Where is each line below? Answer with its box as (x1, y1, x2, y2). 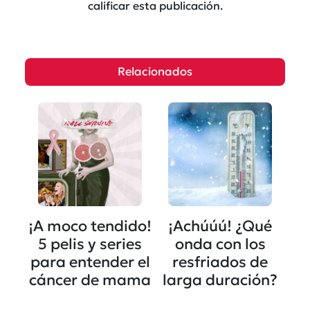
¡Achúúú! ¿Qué (168, 216, 272, 235)
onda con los (174, 234, 266, 253)
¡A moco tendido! (28, 216, 152, 235)
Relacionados (118, 64, 192, 79)
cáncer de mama (29, 270, 151, 289)
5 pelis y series (38, 234, 142, 253)
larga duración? (163, 270, 277, 289)
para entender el (30, 252, 150, 271)
